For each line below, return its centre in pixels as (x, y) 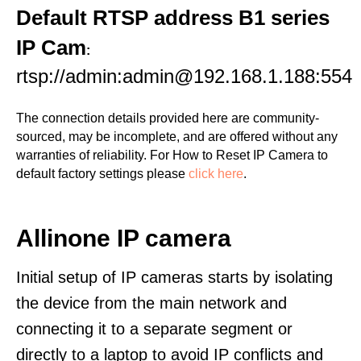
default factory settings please (102, 174)
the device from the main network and (151, 303)
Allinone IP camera (124, 238)
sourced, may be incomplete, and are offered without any (177, 137)
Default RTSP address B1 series (173, 18)
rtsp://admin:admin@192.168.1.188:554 (184, 76)
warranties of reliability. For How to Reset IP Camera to (172, 155)
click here (216, 174)
